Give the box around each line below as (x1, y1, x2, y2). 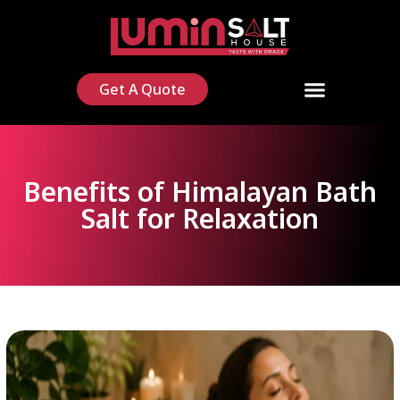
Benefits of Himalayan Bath (23, 172, 377, 210)
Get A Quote (99, 79, 187, 100)
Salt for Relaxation (81, 199, 319, 237)
